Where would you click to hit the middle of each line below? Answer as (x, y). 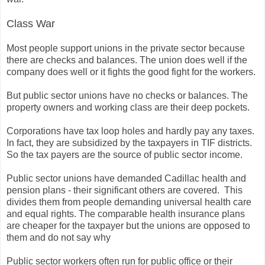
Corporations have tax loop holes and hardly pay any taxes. (130, 131)
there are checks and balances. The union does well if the (127, 60)
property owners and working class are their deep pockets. (128, 107)
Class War (31, 23)
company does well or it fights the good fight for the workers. (131, 72)
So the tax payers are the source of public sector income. (125, 154)
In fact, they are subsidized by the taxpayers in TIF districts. (129, 143)
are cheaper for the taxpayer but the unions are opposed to (128, 225)
